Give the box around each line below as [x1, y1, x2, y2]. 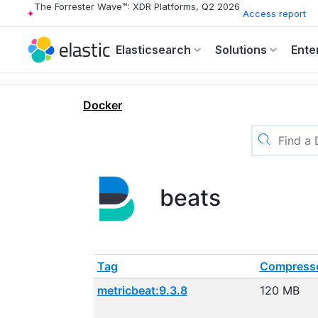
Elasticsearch [116, 43, 191, 57]
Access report [243, 7, 306, 19]
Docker [83, 98, 122, 112]
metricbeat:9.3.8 [97, 283, 187, 297]
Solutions [215, 43, 267, 57]
